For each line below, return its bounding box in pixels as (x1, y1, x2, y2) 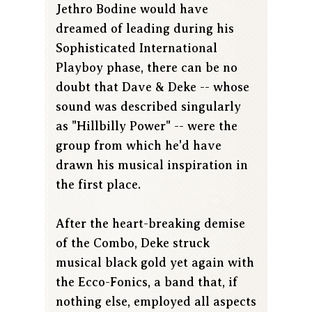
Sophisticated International (56, 41, 217, 56)
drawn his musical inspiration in (56, 158, 248, 173)
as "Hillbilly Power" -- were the (56, 119, 237, 134)
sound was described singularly (56, 100, 241, 114)
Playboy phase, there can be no (56, 61, 237, 75)
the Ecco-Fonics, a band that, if (56, 275, 237, 290)
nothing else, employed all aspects (56, 295, 256, 309)
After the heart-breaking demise (56, 217, 245, 231)
